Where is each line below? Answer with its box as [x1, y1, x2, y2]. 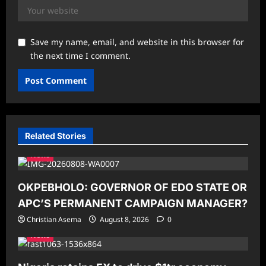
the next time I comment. [30, 50, 131, 62]
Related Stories [25, 131, 86, 141]
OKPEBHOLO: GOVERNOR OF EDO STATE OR [18, 181, 247, 194]
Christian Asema [27, 214, 81, 225]
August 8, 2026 [98, 214, 151, 225]
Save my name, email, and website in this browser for [30, 36, 244, 48]
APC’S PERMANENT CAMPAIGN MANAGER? [18, 197, 248, 210]
